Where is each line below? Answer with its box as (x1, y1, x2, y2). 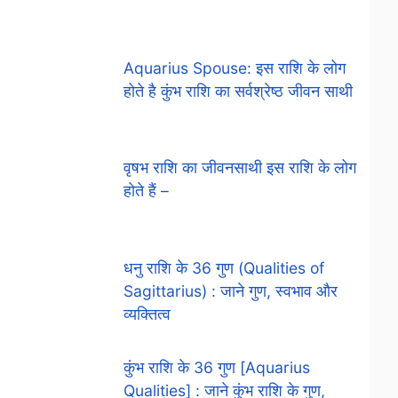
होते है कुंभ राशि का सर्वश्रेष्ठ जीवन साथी (123, 81, 353, 100)
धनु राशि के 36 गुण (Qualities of (123, 258, 324, 277)
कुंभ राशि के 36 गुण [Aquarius (123, 358, 310, 377)
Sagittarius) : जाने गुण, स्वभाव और (123, 281, 338, 300)
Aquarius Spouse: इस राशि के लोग (123, 58, 346, 77)
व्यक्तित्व (123, 304, 171, 323)
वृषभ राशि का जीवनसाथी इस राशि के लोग (123, 158, 356, 177)
